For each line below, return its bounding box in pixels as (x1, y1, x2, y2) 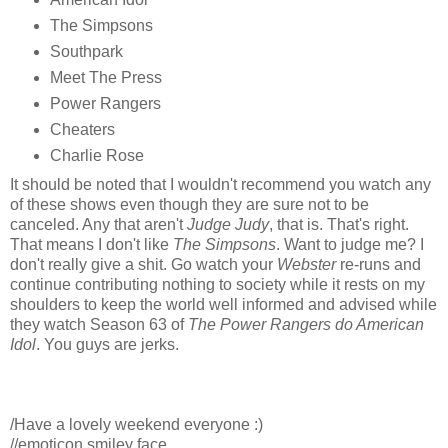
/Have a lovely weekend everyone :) (10, 415, 263, 433)
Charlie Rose (49, 147, 144, 165)
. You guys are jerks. (36, 335, 179, 353)
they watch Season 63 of (10, 315, 188, 333)
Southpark (49, 43, 123, 61)
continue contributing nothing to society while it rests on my (10, 275, 425, 293)
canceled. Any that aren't (10, 215, 187, 233)
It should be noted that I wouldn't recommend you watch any (10, 175, 431, 193)
